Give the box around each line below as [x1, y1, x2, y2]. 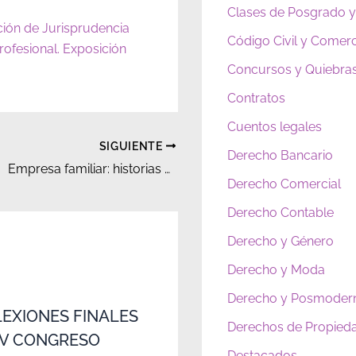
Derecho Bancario [227, 148, 333, 164]
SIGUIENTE [99, 139, 166, 153]
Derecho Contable [227, 205, 334, 221]
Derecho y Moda [227, 262, 325, 278]
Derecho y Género [227, 234, 334, 250]
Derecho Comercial [227, 176, 341, 192]
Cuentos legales [227, 119, 322, 135]
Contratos [227, 91, 285, 106]
